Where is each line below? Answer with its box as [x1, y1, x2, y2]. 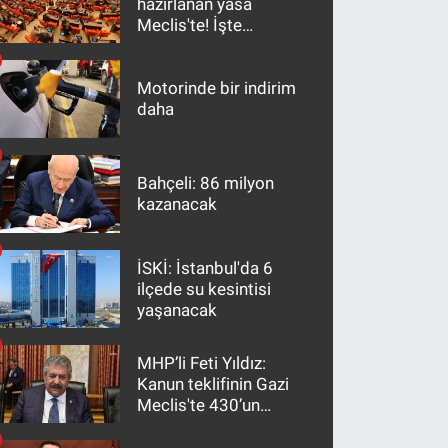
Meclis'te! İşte [137, 14, 243, 35]
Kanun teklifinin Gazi [137, 373, 290, 394]
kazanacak [137, 194, 218, 215]
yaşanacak [137, 299, 218, 320]
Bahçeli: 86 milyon [137, 173, 275, 194]
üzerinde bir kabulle [137, 415, 284, 436]
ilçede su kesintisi [137, 278, 272, 299]
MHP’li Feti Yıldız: [137, 352, 267, 373]
